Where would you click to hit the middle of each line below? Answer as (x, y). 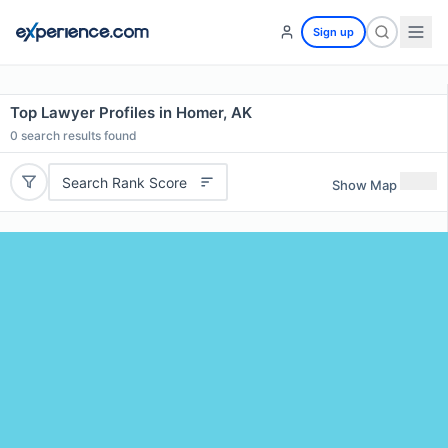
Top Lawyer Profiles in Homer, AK (131, 112)
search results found (77, 135)
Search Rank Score (124, 182)
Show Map (364, 184)
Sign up (333, 32)
